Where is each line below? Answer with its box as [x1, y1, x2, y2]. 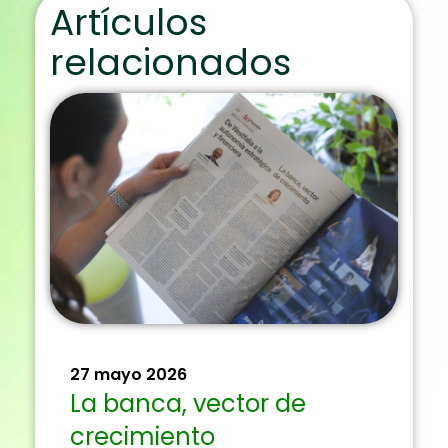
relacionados [50, 36, 291, 88]
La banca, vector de [70, 386, 306, 420]
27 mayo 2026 [70, 362, 187, 386]
